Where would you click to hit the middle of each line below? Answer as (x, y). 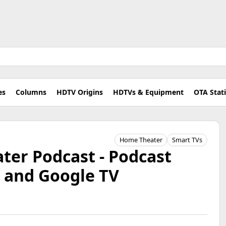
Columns (31, 92)
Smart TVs (187, 140)
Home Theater (141, 140)
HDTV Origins (80, 92)
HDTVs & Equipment (148, 92)
